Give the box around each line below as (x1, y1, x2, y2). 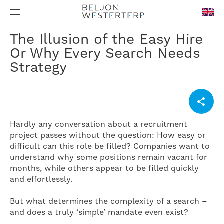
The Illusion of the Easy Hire (10, 31, 18, 48)
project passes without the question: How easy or (10, 130, 206, 140)
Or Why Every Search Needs (10, 45, 200, 62)
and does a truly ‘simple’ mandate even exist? (10, 207, 188, 217)
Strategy (10, 59, 67, 76)
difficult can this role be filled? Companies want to (10, 141, 210, 151)
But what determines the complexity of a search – (10, 196, 207, 206)
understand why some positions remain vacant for (10, 152, 207, 162)
